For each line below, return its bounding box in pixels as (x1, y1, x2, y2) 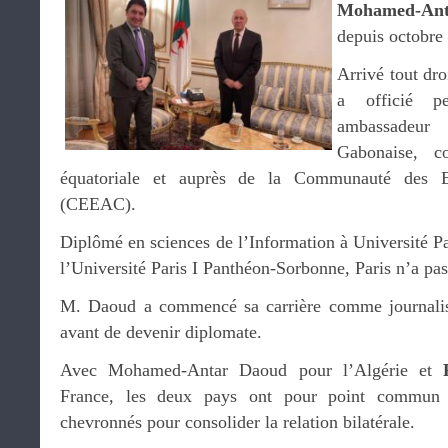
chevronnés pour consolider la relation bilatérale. (60, 412, 415, 432)
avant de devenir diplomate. (60, 322, 262, 342)
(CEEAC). (60, 194, 136, 214)
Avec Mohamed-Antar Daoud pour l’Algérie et (60, 360, 444, 380)
